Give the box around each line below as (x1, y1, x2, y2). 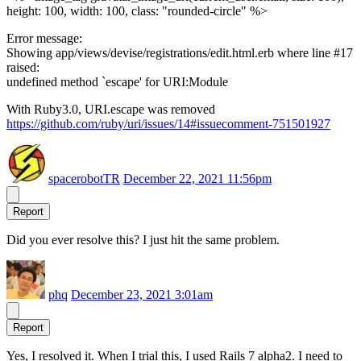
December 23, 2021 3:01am (71, 288, 213, 302)
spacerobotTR (48, 172, 120, 186)
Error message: (6, 31, 82, 46)
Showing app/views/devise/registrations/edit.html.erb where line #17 (6, 46, 353, 60)
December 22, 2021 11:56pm (123, 172, 272, 186)
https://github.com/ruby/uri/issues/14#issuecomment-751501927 (6, 117, 330, 131)
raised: (6, 60, 39, 75)
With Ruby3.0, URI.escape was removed (6, 102, 215, 117)
